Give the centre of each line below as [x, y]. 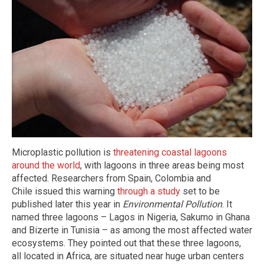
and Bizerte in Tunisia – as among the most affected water [132, 230]
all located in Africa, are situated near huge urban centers [128, 256]
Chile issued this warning [65, 191]
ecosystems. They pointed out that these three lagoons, [126, 243]
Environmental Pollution [172, 204]
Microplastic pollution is [62, 152]
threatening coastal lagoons [170, 152]
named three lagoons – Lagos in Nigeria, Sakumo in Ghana [131, 217]
